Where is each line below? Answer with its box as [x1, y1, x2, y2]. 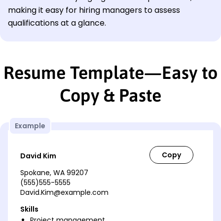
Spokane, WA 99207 [20, 167, 88, 178]
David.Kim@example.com [20, 187, 109, 197]
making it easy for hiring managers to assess [8, 4, 180, 16]
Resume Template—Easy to [3, 62, 218, 83]
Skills [20, 204, 38, 214]
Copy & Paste [60, 84, 161, 106]
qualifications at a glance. [8, 17, 106, 29]
